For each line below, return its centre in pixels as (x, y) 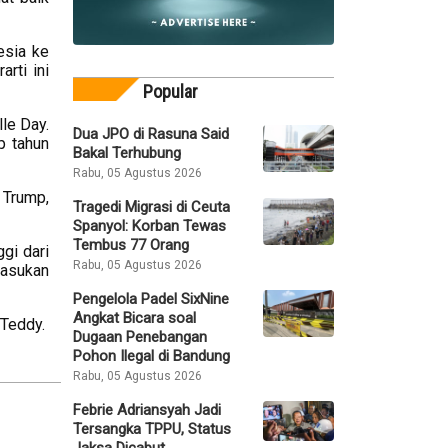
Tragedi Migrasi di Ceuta (151, 206)
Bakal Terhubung (127, 152)
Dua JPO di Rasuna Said (151, 133)
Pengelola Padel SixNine (151, 298)
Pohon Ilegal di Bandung (151, 355)
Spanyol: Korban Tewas (149, 225)
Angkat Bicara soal (134, 317)
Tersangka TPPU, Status (152, 428)
